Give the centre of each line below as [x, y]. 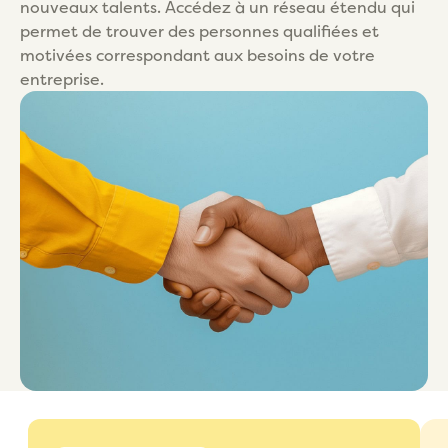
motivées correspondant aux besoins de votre [197, 54]
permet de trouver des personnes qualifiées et [199, 30]
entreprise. [62, 78]
